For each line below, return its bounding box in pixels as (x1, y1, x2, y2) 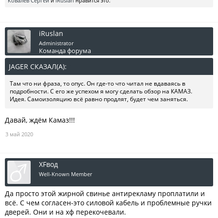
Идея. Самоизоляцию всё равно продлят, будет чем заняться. (10, 95, 188, 103)
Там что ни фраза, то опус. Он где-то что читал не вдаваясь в (10, 79, 185, 88)
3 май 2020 (5, 130, 33, 138)
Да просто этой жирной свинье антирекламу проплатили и (5, 189, 205, 198)
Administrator (39, 39, 73, 47)
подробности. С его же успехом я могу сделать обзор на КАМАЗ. (10, 87, 192, 95)
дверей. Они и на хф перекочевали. (5, 207, 126, 217)
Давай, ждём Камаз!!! (5, 115, 75, 125)
